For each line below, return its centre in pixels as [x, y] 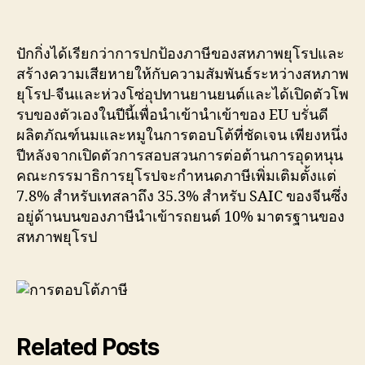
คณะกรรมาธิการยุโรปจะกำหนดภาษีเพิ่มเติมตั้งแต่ [176, 176]
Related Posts [88, 347]
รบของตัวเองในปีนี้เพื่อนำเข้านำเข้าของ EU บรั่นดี [172, 115]
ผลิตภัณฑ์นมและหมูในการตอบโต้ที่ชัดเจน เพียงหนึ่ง [182, 136]
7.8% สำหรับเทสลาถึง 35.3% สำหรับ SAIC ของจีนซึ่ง [182, 197]
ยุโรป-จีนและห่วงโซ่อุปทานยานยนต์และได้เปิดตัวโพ [182, 95]
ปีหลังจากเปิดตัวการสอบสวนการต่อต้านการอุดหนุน [180, 156]
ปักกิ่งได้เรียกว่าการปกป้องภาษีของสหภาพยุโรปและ [180, 54]
